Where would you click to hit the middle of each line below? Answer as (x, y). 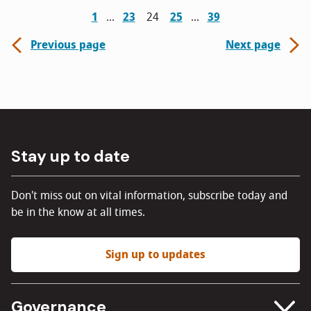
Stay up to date (70, 156)
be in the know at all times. (78, 212)
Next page (253, 45)
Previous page (68, 45)
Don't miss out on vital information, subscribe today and (149, 196)
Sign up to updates (155, 255)
